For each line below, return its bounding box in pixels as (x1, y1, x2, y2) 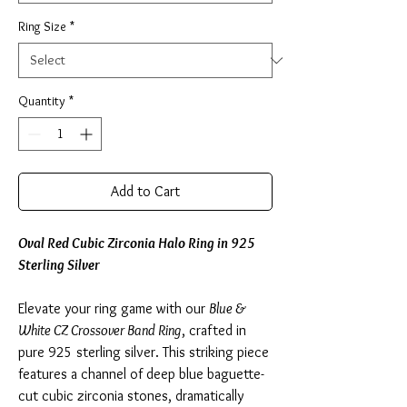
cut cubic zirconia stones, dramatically (18, 387, 243, 405)
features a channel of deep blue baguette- (18, 365, 264, 383)
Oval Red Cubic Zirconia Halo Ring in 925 (18, 234, 255, 253)
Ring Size (18, 18, 66, 35)
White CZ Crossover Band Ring (18, 322, 181, 340)
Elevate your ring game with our (18, 300, 209, 318)
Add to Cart (111, 183, 180, 201)
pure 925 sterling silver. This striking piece (18, 343, 269, 362)
